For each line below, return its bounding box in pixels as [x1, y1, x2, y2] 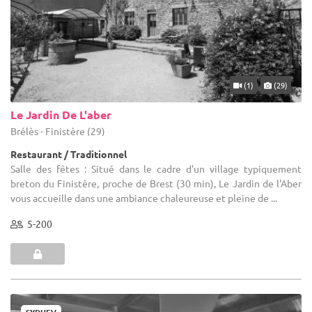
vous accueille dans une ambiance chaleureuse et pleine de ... [10, 192, 277, 205]
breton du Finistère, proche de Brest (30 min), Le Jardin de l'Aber [10, 177, 302, 190]
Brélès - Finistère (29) [10, 125, 105, 138]
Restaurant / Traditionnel [10, 148, 127, 161]
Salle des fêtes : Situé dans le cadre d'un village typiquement [10, 162, 302, 175]
